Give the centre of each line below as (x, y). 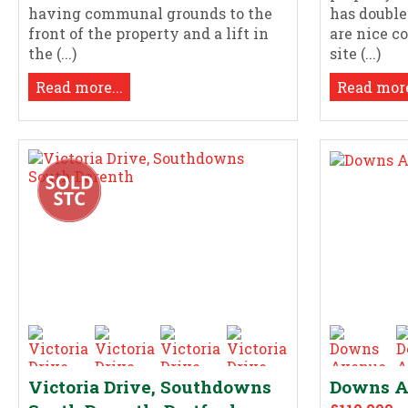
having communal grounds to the (150, 13)
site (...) (356, 53)
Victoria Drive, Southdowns (150, 387)
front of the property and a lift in (148, 33)
